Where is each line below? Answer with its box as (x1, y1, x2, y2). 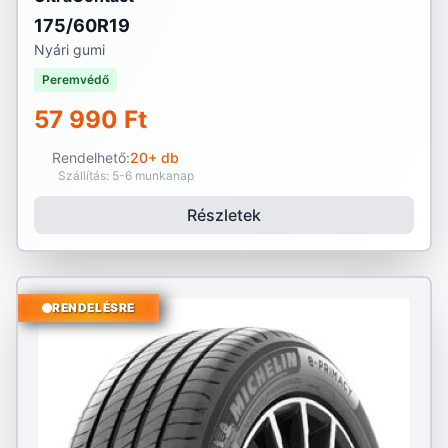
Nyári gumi (34, 41, 105, 58)
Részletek (187, 205, 261, 225)
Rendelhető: (51, 149, 130, 166)
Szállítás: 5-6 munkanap (58, 168, 194, 183)
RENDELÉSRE (52, 300, 135, 315)
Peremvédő (42, 72, 109, 87)
